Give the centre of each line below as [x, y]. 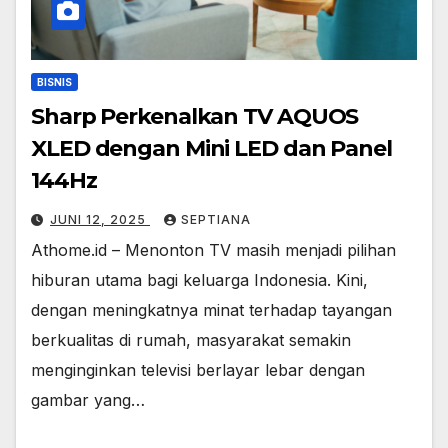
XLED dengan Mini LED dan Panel [211, 149]
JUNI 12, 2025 [100, 220]
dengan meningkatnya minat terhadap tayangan [211, 310]
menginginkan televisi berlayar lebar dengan [198, 370]
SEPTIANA [216, 220]
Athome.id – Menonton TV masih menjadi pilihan [213, 250]
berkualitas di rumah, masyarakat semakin [191, 340]
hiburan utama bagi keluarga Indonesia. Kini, [199, 280]
